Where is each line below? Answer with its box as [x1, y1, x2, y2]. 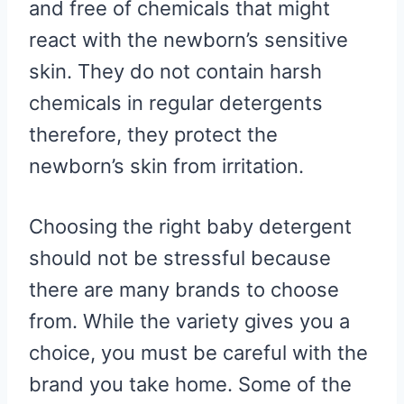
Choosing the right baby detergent [29, 215, 352, 239]
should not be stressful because [29, 246, 331, 271]
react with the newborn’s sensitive [29, 28, 348, 52]
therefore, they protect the [29, 123, 278, 147]
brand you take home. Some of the [29, 372, 352, 397]
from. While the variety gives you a [29, 309, 350, 334]
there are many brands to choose [29, 278, 339, 302]
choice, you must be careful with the [29, 341, 368, 365]
